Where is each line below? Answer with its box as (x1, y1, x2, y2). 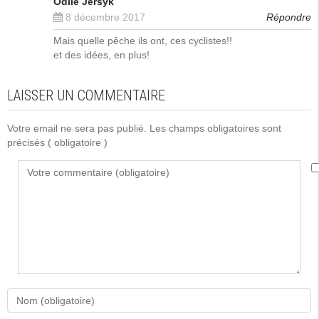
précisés (7, 137, 48, 148)
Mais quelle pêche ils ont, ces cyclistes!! (53, 35, 232, 46)
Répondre (266, 11, 311, 23)
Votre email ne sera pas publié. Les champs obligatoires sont (7, 122, 281, 134)
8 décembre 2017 (63, 11, 145, 23)
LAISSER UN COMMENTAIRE (7, 87, 165, 104)
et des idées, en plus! (53, 49, 150, 61)
